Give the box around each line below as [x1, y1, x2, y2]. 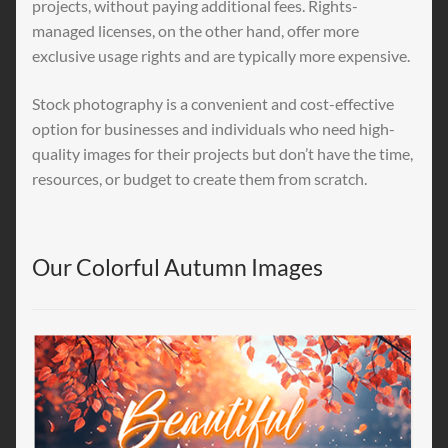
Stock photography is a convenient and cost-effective [32, 93, 394, 113]
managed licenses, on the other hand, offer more [32, 21, 359, 41]
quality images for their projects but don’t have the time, [32, 143, 413, 163]
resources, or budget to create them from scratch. [32, 168, 367, 188]
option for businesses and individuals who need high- [32, 118, 395, 138]
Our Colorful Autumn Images [32, 254, 323, 282]
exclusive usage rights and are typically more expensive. [32, 46, 410, 66]
